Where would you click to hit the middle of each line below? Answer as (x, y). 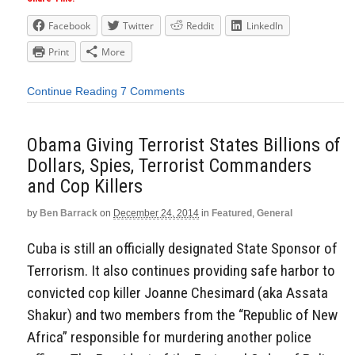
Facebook (69, 26)
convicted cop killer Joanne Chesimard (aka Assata (177, 292)
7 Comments (153, 92)
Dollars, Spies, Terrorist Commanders (169, 165)
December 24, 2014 (156, 213)
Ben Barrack (69, 213)
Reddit (200, 26)
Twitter (138, 26)
